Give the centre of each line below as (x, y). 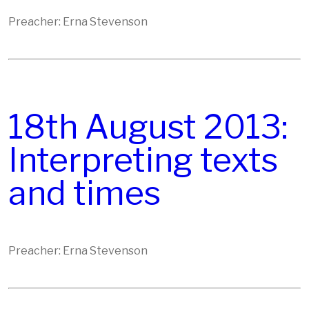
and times (84, 193)
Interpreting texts (143, 160)
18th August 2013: (148, 127)
